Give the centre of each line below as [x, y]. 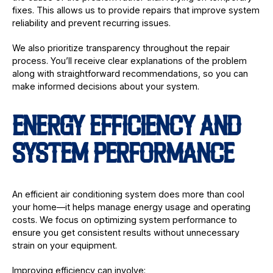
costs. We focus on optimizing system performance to [124, 219]
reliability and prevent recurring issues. [91, 23]
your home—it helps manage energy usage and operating [131, 207]
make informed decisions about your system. [105, 86]
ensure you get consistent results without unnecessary [126, 232]
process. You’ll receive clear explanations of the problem [129, 60]
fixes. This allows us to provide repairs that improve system [136, 10]
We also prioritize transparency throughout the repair [121, 48]
